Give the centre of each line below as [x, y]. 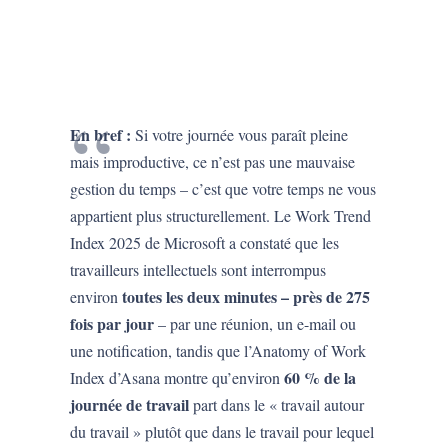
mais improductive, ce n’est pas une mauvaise [213, 162]
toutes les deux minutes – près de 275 [246, 297]
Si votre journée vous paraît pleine [240, 135]
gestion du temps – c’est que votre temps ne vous [223, 189]
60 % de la [320, 378]
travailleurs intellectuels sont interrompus [198, 270]
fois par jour [112, 324]
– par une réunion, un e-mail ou [255, 324]
